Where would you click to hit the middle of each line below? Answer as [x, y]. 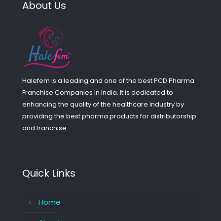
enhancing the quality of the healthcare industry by [103, 104]
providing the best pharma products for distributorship [109, 116]
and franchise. [45, 128]
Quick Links [49, 173]
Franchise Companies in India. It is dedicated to [98, 92]
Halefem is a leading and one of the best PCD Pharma [108, 80]
